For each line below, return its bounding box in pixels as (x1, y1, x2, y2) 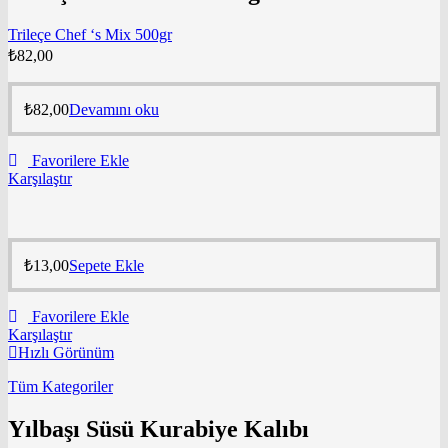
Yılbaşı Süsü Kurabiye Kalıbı (8, 415, 309, 442)
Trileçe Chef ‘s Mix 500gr (8, 25, 172, 43)
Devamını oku (69, 100, 159, 118)
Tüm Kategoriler (8, 377, 113, 395)
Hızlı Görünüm (18, 343, 114, 361)
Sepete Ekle (69, 256, 144, 274)
